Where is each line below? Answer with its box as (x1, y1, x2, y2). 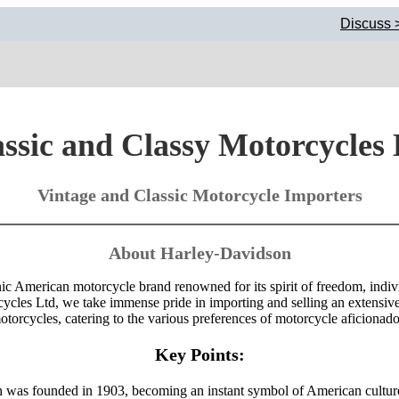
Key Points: (154, 344, 245, 364)
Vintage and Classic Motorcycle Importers (37, 185, 362, 206)
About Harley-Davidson (108, 243, 291, 264)
